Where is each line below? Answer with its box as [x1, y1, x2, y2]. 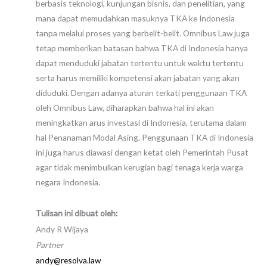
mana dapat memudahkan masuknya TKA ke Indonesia [36, 13, 235, 23]
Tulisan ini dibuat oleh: [36, 208, 117, 219]
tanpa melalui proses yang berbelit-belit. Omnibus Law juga [36, 27, 250, 38]
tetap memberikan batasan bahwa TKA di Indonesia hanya [36, 42, 248, 53]
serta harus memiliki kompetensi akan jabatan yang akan [36, 72, 240, 83]
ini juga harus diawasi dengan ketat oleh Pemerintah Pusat [36, 147, 249, 157]
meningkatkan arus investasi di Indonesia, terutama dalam [36, 117, 247, 128]
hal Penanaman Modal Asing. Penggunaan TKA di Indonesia [36, 132, 253, 142]
